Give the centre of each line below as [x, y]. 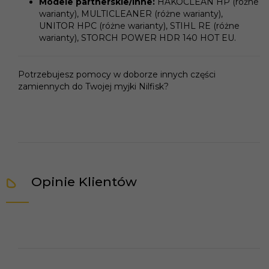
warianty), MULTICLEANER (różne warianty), [131, 14]
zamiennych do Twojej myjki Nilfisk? [93, 86]
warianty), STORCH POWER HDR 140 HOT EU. [138, 38]
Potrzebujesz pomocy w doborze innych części [117, 74]
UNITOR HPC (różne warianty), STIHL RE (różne [139, 26]
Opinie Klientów [84, 181]
